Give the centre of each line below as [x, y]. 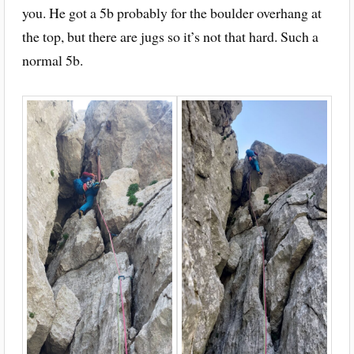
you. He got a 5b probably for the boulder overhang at [171, 13]
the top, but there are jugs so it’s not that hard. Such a [170, 37]
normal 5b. [52, 60]
